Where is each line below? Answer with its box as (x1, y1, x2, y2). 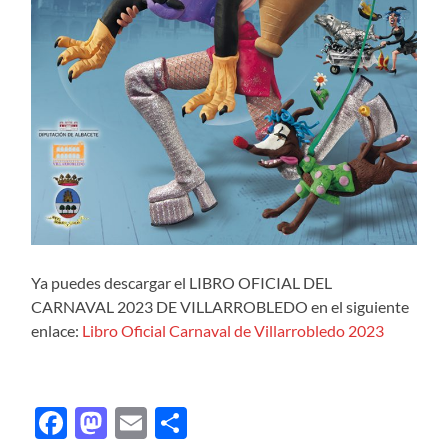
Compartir (187, 403, 334, 443)
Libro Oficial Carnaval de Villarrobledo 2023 (82, 321, 385, 341)
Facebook (67, 403, 205, 443)
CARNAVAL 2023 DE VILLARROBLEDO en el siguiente (31, 297, 410, 317)
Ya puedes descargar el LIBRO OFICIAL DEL (31, 273, 333, 293)
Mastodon (107, 403, 251, 443)
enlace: (31, 321, 83, 341)
